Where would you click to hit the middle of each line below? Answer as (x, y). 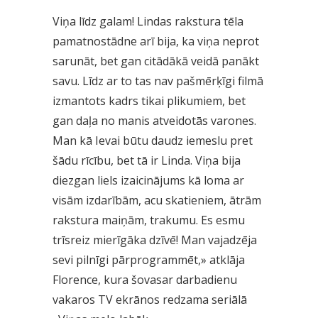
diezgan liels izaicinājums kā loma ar (148, 180)
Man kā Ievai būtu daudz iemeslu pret (153, 140)
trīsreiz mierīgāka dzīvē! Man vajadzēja (155, 240)
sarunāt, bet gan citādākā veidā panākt (156, 61)
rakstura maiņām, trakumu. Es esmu (149, 220)
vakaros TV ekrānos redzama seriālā (150, 299)
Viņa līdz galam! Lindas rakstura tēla (148, 21)
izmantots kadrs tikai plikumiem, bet (149, 100)
